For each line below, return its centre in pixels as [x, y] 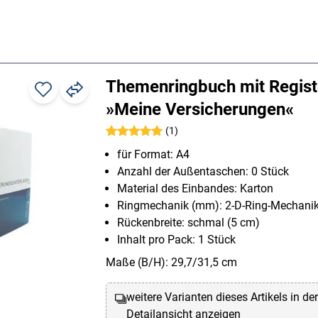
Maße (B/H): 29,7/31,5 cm [171, 263]
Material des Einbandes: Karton [195, 189]
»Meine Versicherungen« [200, 110]
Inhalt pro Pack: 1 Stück [176, 240]
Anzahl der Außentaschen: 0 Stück [203, 172]
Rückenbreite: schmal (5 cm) [188, 223]
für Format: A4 [153, 155]
